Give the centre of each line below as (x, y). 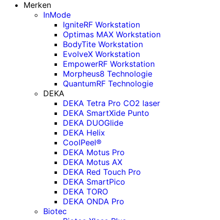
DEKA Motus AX (93, 162)
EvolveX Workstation (101, 54)
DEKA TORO (85, 191)
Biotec (55, 211)
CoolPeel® (82, 142)
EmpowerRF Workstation (109, 64)
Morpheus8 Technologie (108, 73)
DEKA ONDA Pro (94, 201)
